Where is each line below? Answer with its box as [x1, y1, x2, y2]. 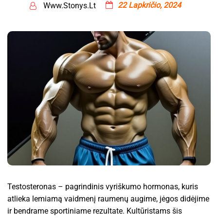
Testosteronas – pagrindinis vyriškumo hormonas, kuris [7, 182, 198, 191]
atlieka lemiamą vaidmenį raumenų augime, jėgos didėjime [7, 194, 209, 203]
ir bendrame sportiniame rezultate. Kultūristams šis [7, 206, 182, 216]
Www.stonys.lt [43, 1, 96, 11]
